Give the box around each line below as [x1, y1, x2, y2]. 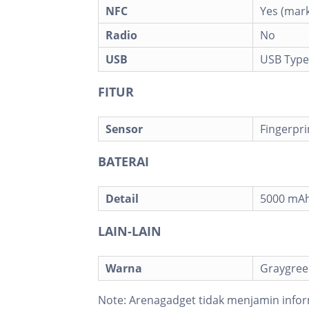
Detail [106, 190, 139, 206]
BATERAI [98, 152, 149, 170]
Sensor [106, 121, 143, 137]
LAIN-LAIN [98, 222, 161, 239]
